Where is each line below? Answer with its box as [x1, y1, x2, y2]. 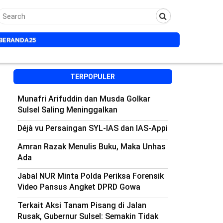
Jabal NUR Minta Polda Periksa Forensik [17, 171, 164, 181]
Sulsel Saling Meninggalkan [17, 105, 117, 114]
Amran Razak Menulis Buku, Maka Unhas [17, 142, 166, 151]
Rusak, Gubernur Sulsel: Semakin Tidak [17, 212, 158, 221]
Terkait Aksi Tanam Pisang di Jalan [17, 201, 146, 210]
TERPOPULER [70, 73, 115, 81]
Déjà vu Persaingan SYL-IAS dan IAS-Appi [17, 123, 168, 133]
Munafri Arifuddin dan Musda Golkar [17, 94, 150, 104]
